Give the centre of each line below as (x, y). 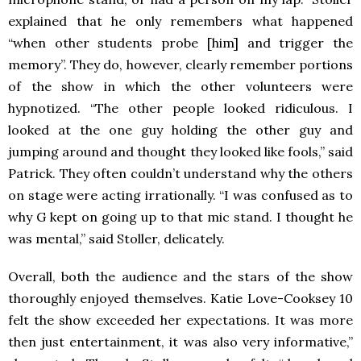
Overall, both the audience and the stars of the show (180, 276)
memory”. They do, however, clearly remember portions (180, 64)
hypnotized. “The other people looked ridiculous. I (180, 108)
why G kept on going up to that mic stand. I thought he (180, 217)
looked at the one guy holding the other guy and (180, 130)
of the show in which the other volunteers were (180, 86)
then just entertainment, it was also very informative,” (180, 342)
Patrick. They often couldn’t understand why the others (180, 173)
